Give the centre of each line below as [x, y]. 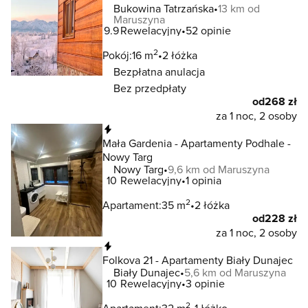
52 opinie [208, 30]
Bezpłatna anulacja [159, 71]
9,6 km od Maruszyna [219, 169]
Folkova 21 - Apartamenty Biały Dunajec [198, 260]
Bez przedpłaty [150, 88]
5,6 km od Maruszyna [235, 272]
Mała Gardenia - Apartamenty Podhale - [197, 143]
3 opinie [205, 283]
